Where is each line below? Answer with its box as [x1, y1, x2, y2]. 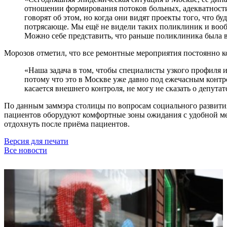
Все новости [4, 145, 47, 155]
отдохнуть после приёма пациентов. [4, 119, 130, 128]
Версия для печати [4, 136, 68, 145]
